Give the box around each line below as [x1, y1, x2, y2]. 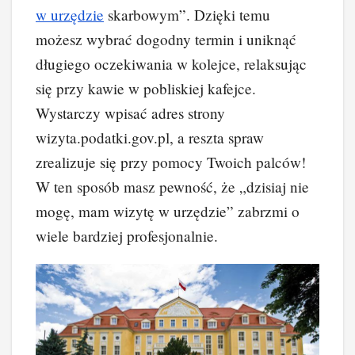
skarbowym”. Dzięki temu [104, 4, 270, 25]
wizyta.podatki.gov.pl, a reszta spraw [36, 127, 264, 147]
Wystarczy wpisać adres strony [36, 102, 225, 123]
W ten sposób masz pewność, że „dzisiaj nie [36, 176, 309, 197]
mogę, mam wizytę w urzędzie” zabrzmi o [36, 200, 300, 221]
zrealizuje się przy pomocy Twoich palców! [36, 151, 306, 172]
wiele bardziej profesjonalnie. [36, 225, 218, 246]
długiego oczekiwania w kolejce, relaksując [36, 53, 307, 74]
